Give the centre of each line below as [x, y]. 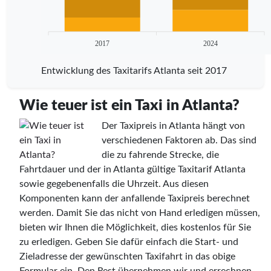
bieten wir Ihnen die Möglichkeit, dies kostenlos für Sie [135, 227]
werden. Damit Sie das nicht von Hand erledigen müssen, [140, 213]
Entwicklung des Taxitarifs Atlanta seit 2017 [134, 70]
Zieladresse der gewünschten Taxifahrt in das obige [127, 256]
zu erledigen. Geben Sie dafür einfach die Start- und [129, 242]
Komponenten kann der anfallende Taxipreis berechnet [135, 198]
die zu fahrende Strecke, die [160, 155]
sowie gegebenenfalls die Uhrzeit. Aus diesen [114, 184]
